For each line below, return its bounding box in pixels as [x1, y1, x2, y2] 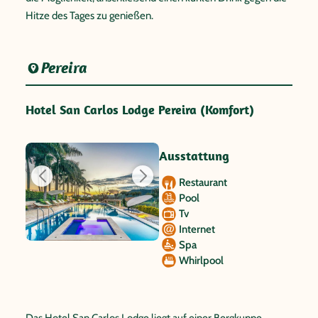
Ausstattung [159, 148, 229, 164]
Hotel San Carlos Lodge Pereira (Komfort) [26, 102, 254, 118]
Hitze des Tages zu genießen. [26, 9, 153, 22]
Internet [179, 223, 215, 236]
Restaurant [179, 176, 227, 189]
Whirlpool [179, 254, 224, 267]
